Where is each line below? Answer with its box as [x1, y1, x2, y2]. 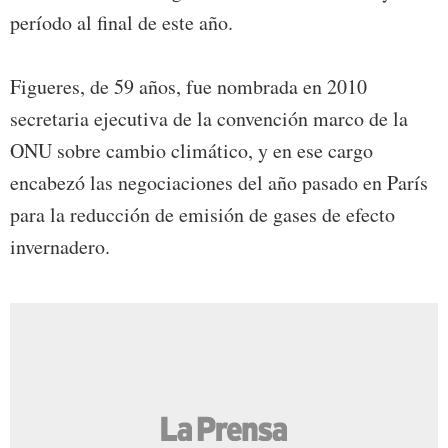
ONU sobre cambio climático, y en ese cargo [10, 137, 373, 165]
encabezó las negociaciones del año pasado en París [10, 169, 428, 197]
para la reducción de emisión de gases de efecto [10, 201, 395, 229]
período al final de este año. [10, 9, 233, 37]
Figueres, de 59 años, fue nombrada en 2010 [10, 73, 367, 101]
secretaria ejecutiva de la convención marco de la [10, 105, 408, 133]
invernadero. [10, 233, 110, 261]
